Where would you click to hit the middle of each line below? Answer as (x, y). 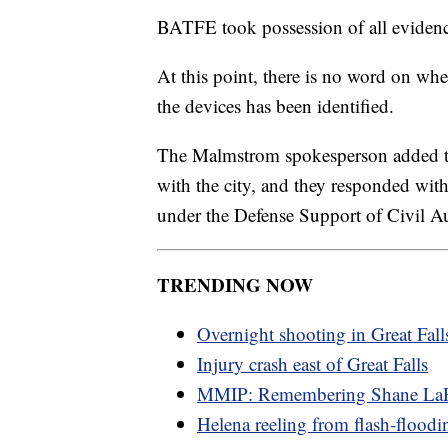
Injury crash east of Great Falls (312, 363)
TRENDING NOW (235, 284)
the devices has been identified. (275, 105)
